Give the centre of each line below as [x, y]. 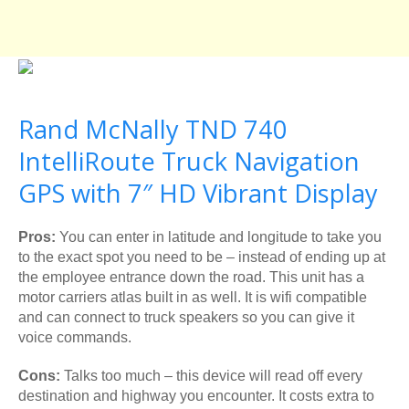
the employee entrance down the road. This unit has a [191, 277]
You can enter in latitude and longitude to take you [219, 236]
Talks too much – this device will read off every [211, 375]
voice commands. [75, 337]
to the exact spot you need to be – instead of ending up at [202, 257]
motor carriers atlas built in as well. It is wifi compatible [193, 297]
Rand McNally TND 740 [153, 129]
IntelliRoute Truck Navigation [189, 161]
